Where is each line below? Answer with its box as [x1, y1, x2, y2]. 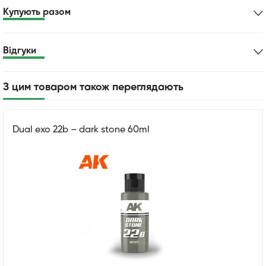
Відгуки [3, 46, 36, 56]
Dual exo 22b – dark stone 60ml [12, 125, 150, 135]
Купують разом [3, 7, 71, 17]
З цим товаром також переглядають [3, 81, 183, 93]
